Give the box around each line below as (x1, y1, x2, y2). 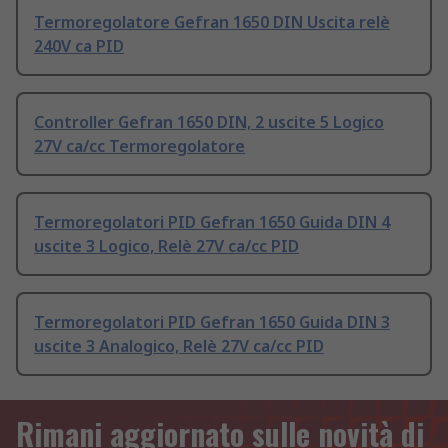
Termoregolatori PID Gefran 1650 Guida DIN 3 (34, 311, 390, 334)
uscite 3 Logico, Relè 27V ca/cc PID (34, 235, 299, 258)
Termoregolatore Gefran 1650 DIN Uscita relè (34, 11, 390, 34)
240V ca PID (34, 35, 124, 58)
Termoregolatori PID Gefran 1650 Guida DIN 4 (34, 211, 390, 234)
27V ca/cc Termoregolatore (34, 135, 245, 158)
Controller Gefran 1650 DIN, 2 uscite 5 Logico (34, 111, 384, 134)
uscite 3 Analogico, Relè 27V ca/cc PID (34, 335, 324, 358)
